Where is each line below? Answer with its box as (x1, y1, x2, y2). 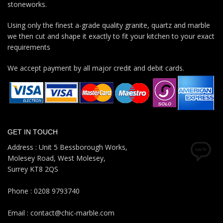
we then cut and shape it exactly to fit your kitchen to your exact (7, 31, 215, 41)
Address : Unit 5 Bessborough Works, (7, 142, 127, 152)
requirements (7, 42, 50, 52)
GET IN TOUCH (7, 128, 58, 136)
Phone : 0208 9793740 (7, 186, 80, 196)
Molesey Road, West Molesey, (7, 153, 106, 163)
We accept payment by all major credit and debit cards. (7, 63, 184, 73)
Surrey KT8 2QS (7, 164, 58, 174)
